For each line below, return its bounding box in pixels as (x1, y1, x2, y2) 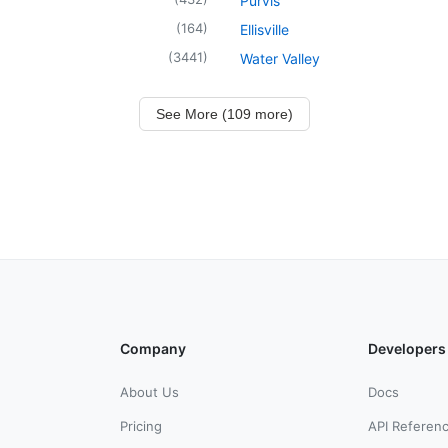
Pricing (120, 417, 162, 434)
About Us (120, 383, 179, 400)
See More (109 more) (155, 105, 293, 122)
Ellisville (240, 20, 289, 38)
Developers (368, 339, 446, 357)
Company (120, 339, 186, 357)
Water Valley (240, 49, 320, 67)
